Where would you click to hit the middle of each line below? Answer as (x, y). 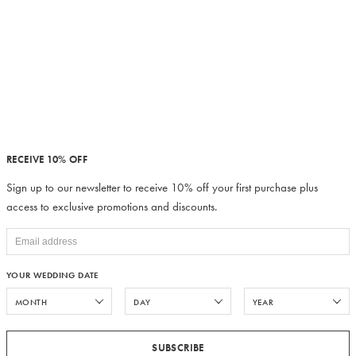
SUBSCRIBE (178, 348)
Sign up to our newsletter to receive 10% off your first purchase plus (162, 188)
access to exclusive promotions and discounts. (112, 207)
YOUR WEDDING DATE (52, 275)
